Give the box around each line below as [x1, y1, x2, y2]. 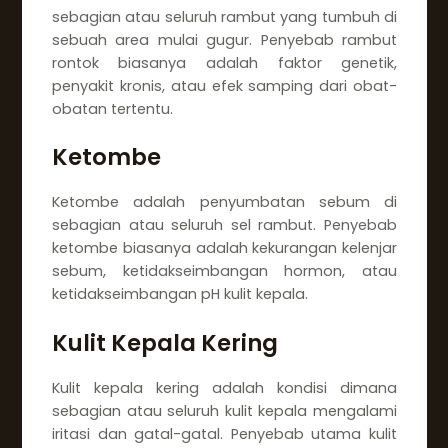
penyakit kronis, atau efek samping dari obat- [51, 75, 398, 96]
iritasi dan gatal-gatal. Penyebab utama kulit [51, 423, 398, 444]
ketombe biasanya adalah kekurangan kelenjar [51, 238, 398, 259]
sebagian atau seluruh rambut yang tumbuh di [51, 6, 398, 27]
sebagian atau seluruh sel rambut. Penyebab [51, 215, 398, 236]
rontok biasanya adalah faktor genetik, [51, 52, 398, 73]
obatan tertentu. [51, 98, 173, 119]
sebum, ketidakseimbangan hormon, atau [51, 261, 398, 282]
